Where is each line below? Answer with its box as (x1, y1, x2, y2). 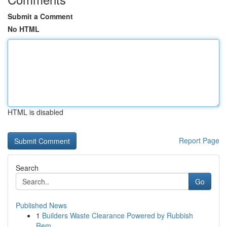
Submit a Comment (8, 11, 73, 21)
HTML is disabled (8, 107, 63, 117)
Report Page (179, 135, 219, 145)
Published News (16, 200, 67, 210)
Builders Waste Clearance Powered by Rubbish (42, 210, 193, 220)
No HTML (8, 24, 40, 34)
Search (16, 163, 39, 173)
